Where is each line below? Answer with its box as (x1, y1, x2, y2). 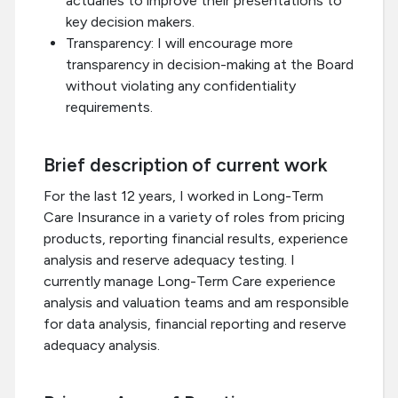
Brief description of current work (44, 154, 328, 177)
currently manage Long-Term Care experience (44, 273, 336, 291)
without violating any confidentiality (66, 77, 296, 95)
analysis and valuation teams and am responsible (44, 294, 349, 312)
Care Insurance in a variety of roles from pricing (44, 209, 345, 227)
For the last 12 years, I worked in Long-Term (44, 187, 323, 205)
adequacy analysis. (44, 337, 160, 354)
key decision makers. (66, 13, 195, 31)
